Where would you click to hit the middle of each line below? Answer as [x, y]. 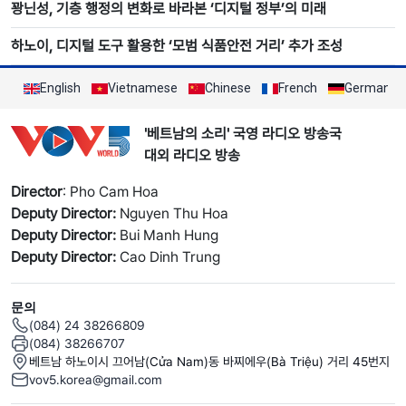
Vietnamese [143, 88]
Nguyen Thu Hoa [172, 214]
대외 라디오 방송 [192, 156]
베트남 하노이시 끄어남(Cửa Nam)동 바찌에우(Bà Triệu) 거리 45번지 [209, 362]
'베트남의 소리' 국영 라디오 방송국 [242, 134]
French [298, 88]
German [367, 88]
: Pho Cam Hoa [111, 192]
